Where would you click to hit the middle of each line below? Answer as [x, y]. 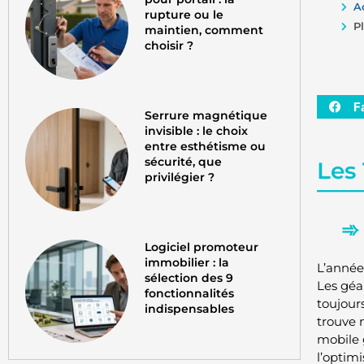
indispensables [190, 308]
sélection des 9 [189, 277]
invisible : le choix [197, 130]
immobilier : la [187, 262]
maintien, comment [204, 30]
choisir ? [169, 45]
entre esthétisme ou [206, 146]
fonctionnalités [190, 293]
